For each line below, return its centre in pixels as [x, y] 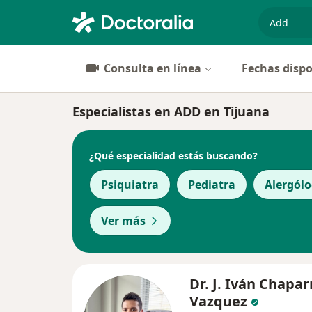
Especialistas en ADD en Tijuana [171, 111]
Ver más [123, 221]
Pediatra [212, 185]
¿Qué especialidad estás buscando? [173, 155]
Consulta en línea [153, 68]
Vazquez [220, 301]
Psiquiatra [130, 185]
